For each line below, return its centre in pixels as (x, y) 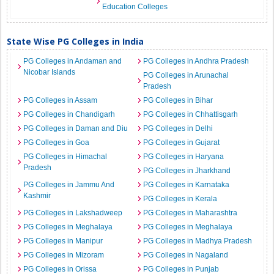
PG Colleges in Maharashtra (190, 213)
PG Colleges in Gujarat (181, 143)
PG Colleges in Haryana (183, 157)
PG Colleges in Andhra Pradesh (196, 61)
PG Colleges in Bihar (178, 100)
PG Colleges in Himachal (65, 157)
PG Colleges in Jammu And (69, 185)
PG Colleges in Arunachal (186, 75)
